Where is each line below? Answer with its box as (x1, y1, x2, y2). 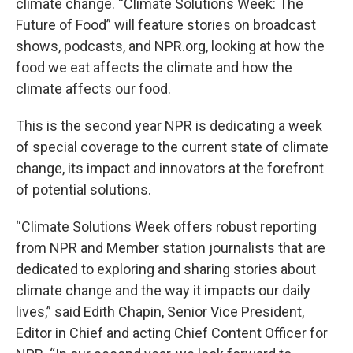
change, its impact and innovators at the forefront (16, 160, 324, 177)
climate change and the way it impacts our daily (16, 282, 310, 299)
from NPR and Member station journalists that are (16, 240, 325, 257)
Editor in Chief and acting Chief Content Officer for (16, 325, 328, 342)
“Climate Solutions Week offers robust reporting (16, 218, 317, 236)
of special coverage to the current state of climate (16, 139, 329, 156)
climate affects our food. (16, 80, 171, 98)
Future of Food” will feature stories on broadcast (16, 17, 316, 34)
